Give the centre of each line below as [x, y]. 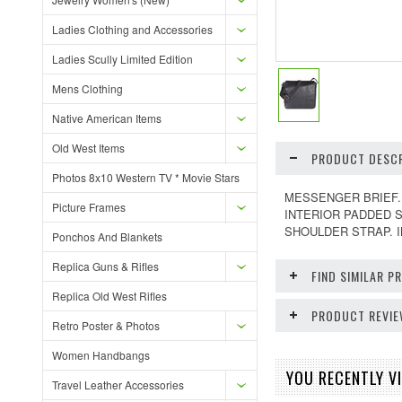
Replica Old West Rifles [109, 296]
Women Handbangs [101, 355]
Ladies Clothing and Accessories [132, 29]
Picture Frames [89, 207]
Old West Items [88, 148]
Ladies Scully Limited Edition [122, 59]
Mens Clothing [87, 88]
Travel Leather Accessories [118, 385]
